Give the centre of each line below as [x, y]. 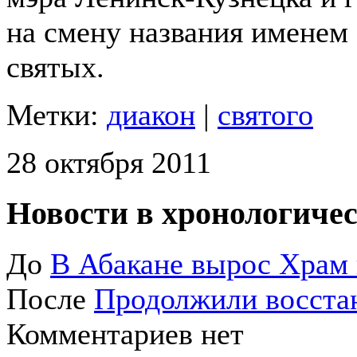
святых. [55, 67]
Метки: [57, 114]
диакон [151, 114]
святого [265, 114]
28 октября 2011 [109, 162]
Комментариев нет [125, 334]
